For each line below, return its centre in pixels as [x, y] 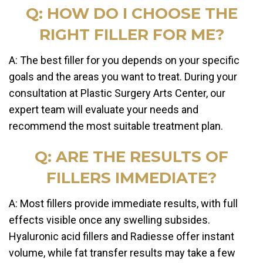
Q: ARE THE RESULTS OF [131, 157]
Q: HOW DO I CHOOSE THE [131, 14]
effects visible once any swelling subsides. [109, 220]
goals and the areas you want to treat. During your [123, 77]
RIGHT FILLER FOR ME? [131, 35]
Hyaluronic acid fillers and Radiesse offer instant [122, 237]
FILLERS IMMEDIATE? [131, 178]
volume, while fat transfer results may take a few [122, 253]
